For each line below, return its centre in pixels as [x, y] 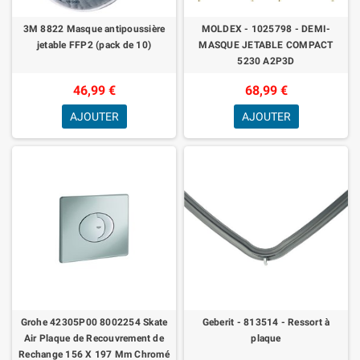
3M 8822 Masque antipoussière [94, 29]
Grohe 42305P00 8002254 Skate [94, 322]
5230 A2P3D [266, 61]
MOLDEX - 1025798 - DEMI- [266, 29]
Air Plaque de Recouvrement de [94, 338]
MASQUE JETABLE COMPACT [266, 45]
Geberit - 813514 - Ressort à [266, 322]
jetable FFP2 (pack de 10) [94, 45]
